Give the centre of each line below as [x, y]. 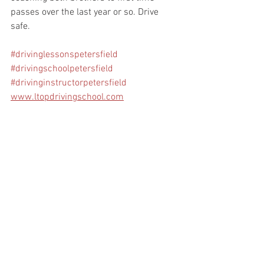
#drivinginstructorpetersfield [69, 83]
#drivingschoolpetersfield [62, 69]
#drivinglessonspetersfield [64, 55]
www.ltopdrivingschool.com [67, 97]
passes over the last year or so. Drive [86, 12]
